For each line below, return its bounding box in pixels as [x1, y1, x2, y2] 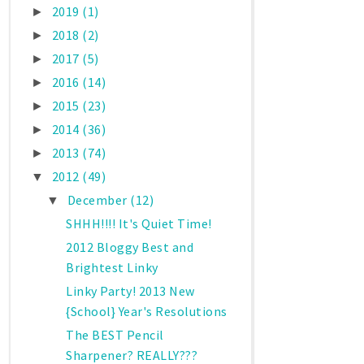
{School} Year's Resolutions [66, 303, 227, 320]
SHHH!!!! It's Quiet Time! [66, 215, 212, 232]
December [67, 192, 131, 209]
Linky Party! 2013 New [66, 283, 195, 300]
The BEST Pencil [66, 327, 164, 344]
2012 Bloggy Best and [66, 239, 194, 256]
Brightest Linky [66, 259, 158, 276]
